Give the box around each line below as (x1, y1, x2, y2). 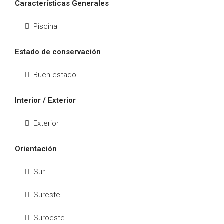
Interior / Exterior (15, 96, 76, 105)
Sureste (33, 190, 60, 199)
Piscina (33, 22, 57, 31)
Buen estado (33, 70, 76, 79)
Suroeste (33, 213, 65, 222)
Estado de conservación (15, 47, 101, 56)
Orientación (15, 144, 57, 153)
